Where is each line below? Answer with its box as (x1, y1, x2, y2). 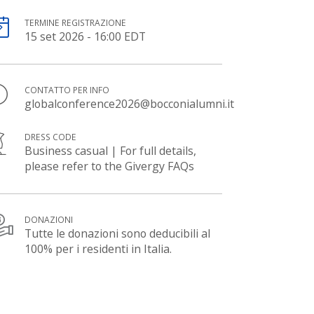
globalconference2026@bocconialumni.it (25, 96, 235, 112)
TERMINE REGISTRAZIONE (25, 17, 127, 29)
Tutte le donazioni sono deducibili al (25, 226, 211, 242)
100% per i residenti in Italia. (25, 241, 172, 257)
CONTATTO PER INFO (25, 84, 110, 97)
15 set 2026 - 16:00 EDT (25, 29, 146, 45)
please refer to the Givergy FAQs (25, 158, 195, 175)
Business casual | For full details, (25, 143, 197, 159)
